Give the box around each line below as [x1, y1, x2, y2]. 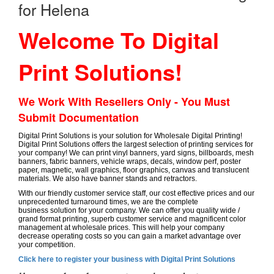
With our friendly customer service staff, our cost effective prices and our [18, 189, 254, 198]
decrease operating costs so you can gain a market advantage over [18, 232, 241, 240]
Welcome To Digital [18, 24, 219, 56]
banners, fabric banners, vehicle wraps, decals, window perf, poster [18, 157, 241, 166]
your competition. [18, 240, 77, 249]
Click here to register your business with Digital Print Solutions [18, 255, 235, 264]
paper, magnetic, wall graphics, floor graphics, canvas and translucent [18, 166, 249, 174]
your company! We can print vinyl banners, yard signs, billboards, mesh [18, 149, 254, 157]
